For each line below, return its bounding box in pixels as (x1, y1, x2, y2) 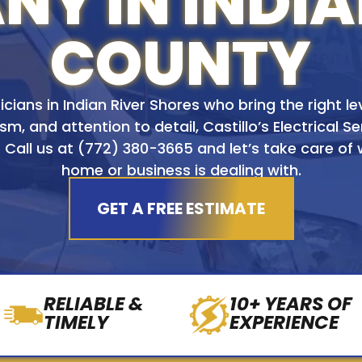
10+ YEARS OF (229, 290, 352, 317)
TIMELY (44, 309, 109, 335)
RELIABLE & (44, 290, 145, 317)
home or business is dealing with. (61, 160, 301, 181)
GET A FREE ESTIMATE (97, 196, 265, 220)
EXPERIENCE (229, 309, 339, 335)
